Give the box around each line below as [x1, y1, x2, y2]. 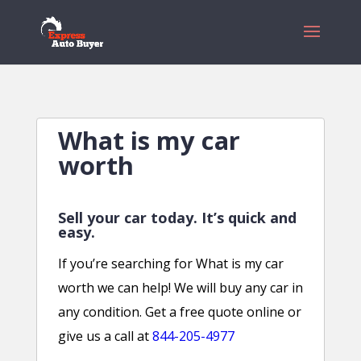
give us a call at [57, 327, 152, 345]
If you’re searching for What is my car [57, 255, 284, 272]
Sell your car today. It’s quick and [57, 208, 297, 227]
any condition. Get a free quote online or [57, 303, 301, 321]
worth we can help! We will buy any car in [57, 279, 303, 297]
